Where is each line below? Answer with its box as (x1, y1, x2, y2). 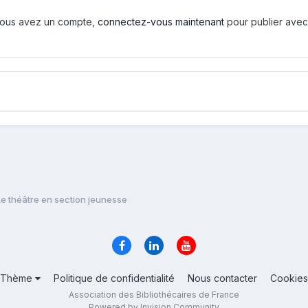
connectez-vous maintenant (98, 15, 224, 27)
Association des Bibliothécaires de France (69, 289, 239, 300)
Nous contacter (188, 272, 257, 285)
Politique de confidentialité (54, 272, 175, 285)
